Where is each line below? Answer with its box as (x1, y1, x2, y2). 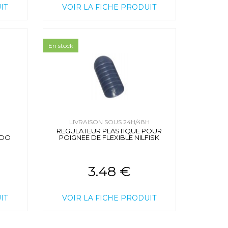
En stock (48, 42, 73, 50)
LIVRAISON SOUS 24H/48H (69, 118, 150, 126)
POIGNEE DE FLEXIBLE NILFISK (59, 133, 160, 142)
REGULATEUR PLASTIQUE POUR (56, 127, 162, 135)
